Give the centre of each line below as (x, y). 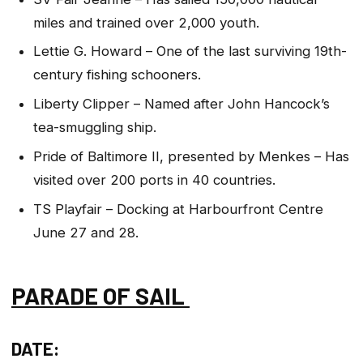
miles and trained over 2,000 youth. (148, 22)
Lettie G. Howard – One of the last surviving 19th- (190, 51)
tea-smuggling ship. (96, 128)
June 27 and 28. (88, 232)
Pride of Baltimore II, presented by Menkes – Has (191, 156)
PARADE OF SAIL (100, 295)
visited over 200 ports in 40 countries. (156, 179)
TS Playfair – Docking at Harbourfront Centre (178, 209)
